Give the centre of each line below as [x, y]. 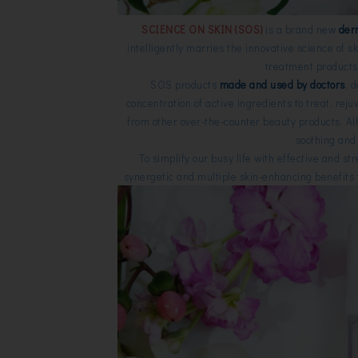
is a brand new [300, 30]
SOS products [185, 85]
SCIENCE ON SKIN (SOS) [202, 30]
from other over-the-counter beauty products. [237, 121]
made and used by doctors [282, 85]
